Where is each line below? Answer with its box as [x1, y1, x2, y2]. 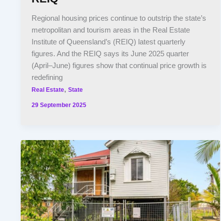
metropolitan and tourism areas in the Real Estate [32, 26, 190, 35]
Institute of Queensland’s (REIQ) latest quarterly [32, 38, 186, 46]
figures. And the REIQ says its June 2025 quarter [32, 50, 189, 58]
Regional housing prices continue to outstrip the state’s [32, 14, 207, 23]
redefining [32, 74, 63, 82]
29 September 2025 [32, 101, 87, 108]
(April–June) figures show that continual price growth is [32, 62, 207, 70]
